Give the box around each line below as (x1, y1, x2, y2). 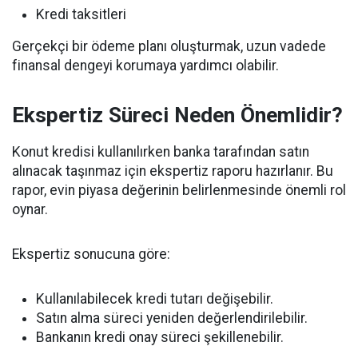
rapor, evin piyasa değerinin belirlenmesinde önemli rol (12, 182, 346, 198)
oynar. (12, 201, 48, 217)
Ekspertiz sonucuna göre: (12, 246, 170, 262)
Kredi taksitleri (36, 6, 126, 22)
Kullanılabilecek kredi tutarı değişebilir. (36, 291, 273, 307)
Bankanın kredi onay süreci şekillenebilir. (36, 329, 284, 345)
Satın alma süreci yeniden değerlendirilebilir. (36, 310, 308, 326)
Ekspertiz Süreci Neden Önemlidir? (12, 103, 343, 127)
